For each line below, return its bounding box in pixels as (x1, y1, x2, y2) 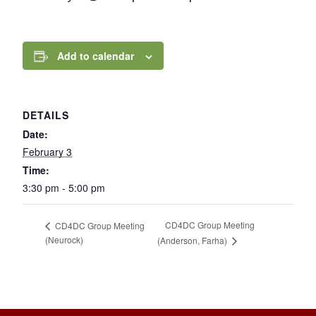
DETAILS (23, 107, 69, 122)
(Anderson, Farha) (157, 234, 229, 247)
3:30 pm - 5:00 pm (23, 180, 105, 195)
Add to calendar (57, 48, 134, 63)
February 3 (23, 144, 72, 159)
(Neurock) (45, 233, 83, 246)
